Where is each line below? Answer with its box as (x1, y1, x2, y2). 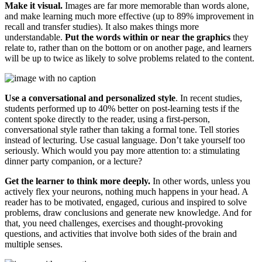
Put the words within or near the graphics (65, 32, 230, 42)
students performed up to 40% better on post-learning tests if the (5, 103, 239, 113)
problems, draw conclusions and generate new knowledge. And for (5, 207, 251, 218)
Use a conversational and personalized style (5, 92, 175, 103)
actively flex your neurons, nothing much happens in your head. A (5, 186, 248, 196)
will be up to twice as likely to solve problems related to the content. (5, 53, 254, 63)
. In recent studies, (175, 92, 242, 103)
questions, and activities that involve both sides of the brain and (5, 228, 237, 239)
